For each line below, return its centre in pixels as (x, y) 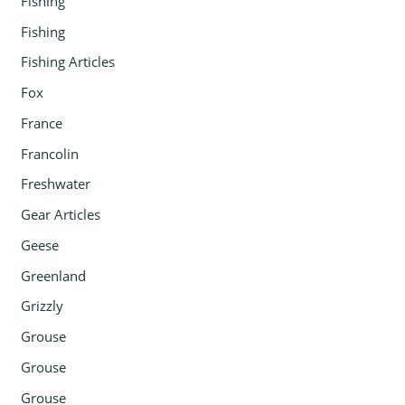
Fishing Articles (68, 62)
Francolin (50, 153)
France (42, 122)
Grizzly (42, 306)
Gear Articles (61, 215)
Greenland (54, 275)
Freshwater (56, 184)
